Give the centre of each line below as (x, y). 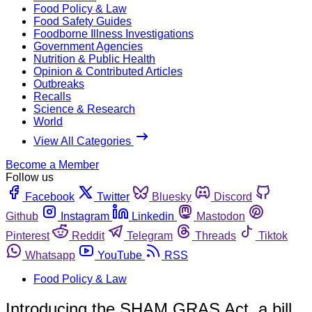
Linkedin (153, 216)
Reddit (88, 235)
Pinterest (28, 235)
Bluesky (172, 196)
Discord (233, 196)
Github (22, 216)
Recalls (52, 96)
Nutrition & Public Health (94, 58)
